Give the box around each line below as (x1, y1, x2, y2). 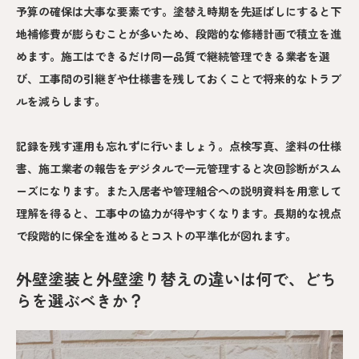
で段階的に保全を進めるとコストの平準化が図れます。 (16, 227, 296, 244)
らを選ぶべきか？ (16, 288, 144, 312)
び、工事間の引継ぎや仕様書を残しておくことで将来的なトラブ (16, 70, 341, 87)
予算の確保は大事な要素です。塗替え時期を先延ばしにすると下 (16, 2, 341, 19)
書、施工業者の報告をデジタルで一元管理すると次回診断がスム (16, 159, 341, 176)
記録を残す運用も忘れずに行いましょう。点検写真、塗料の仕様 (16, 137, 341, 154)
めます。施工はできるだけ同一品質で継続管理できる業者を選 (16, 47, 330, 64)
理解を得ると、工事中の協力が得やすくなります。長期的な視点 (16, 204, 341, 221)
